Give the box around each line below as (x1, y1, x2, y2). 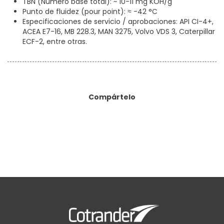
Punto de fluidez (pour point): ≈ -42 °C (22, 6, 159, 17)
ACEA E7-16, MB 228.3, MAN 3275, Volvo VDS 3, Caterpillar (22, 26, 215, 37)
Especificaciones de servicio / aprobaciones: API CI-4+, (22, 16, 213, 27)
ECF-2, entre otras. (22, 36, 87, 47)
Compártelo (88, 92, 135, 102)
